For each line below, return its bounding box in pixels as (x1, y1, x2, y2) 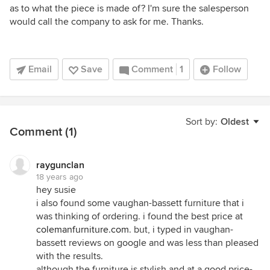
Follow (213, 63, 241, 75)
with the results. (36, 250, 103, 262)
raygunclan (36, 159, 84, 171)
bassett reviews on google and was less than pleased (36, 237, 259, 249)
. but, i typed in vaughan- (129, 224, 233, 236)
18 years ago (36, 172, 83, 182)
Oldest (221, 116, 249, 128)
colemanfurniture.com (36, 224, 129, 236)
